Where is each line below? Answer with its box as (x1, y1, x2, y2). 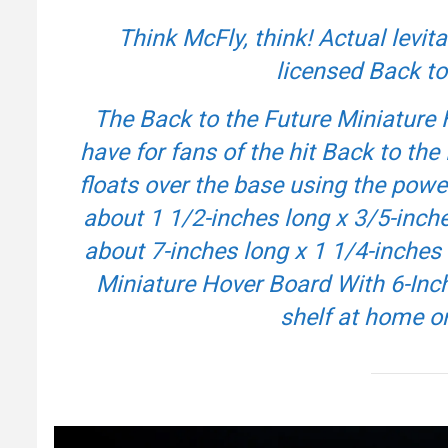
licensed (276, 57, 362, 86)
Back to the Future (138, 105, 330, 134)
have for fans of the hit (80, 138, 315, 167)
